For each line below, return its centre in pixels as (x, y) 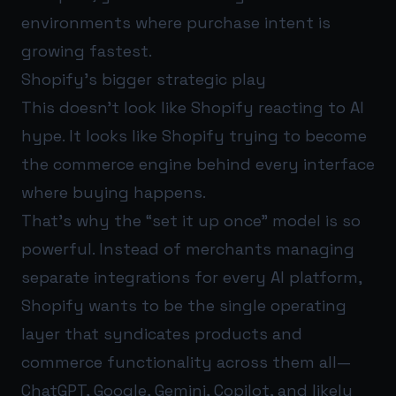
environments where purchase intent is (176, 23)
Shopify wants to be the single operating (184, 306)
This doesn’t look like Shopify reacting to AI (193, 108)
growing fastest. (87, 51)
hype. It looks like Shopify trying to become (194, 136)
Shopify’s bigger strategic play (144, 80)
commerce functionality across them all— (186, 362)
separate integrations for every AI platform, (191, 278)
